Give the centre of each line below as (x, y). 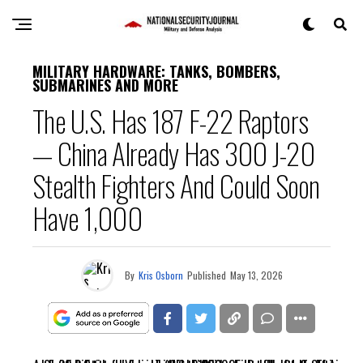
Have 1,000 (87, 218)
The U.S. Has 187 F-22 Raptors (171, 120)
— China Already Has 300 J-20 (173, 153)
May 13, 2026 (256, 275)
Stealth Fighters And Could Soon (176, 185)
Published (206, 275)
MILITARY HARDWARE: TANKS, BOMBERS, (156, 71)
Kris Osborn (160, 275)
